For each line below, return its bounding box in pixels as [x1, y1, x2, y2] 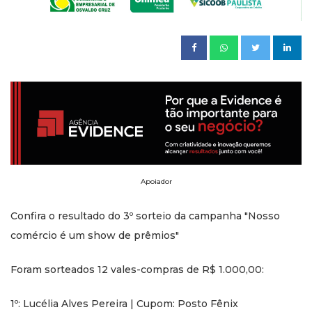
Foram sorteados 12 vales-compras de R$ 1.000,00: [10, 263, 264, 276]
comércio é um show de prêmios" [10, 229, 179, 242]
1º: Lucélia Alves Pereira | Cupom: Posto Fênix [10, 297, 241, 311]
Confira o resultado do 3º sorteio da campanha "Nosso [10, 210, 280, 223]
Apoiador [140, 177, 172, 187]
